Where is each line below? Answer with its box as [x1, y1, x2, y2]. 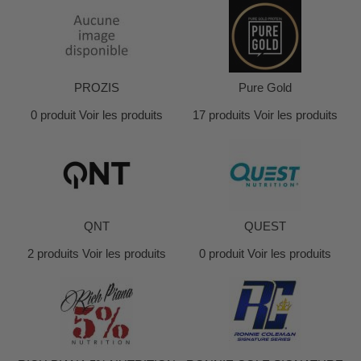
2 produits [27, 247, 79, 260]
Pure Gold [238, 81, 292, 94]
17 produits [192, 108, 251, 122]
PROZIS [73, 81, 119, 94]
